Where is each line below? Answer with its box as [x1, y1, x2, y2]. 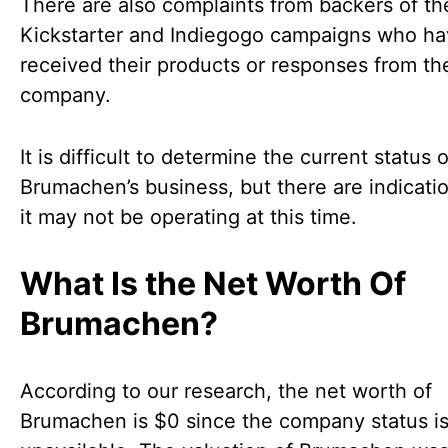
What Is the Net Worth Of [20, 264, 406, 303]
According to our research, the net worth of [20, 379, 432, 403]
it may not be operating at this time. [20, 205, 357, 229]
